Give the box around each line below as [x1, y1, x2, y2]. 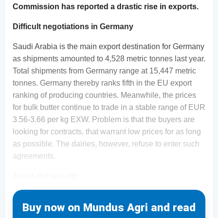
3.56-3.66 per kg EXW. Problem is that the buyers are [13, 115, 195, 124]
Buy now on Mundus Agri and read [22, 200, 196, 214]
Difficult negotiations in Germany [13, 22, 133, 31]
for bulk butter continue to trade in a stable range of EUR [13, 103, 205, 111]
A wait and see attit [13, 171, 77, 180]
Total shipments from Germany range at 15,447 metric [13, 66, 196, 75]
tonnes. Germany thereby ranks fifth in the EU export [13, 78, 192, 87]
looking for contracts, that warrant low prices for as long [13, 127, 201, 136]
